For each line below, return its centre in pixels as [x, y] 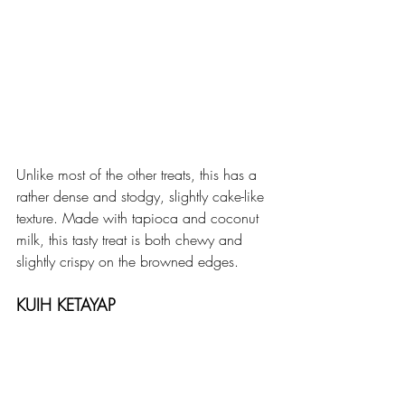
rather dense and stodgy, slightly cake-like [142, 196]
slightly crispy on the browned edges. [130, 261]
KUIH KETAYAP [66, 304]
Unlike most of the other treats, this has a [139, 174]
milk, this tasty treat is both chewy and [132, 239]
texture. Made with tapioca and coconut [140, 217]
